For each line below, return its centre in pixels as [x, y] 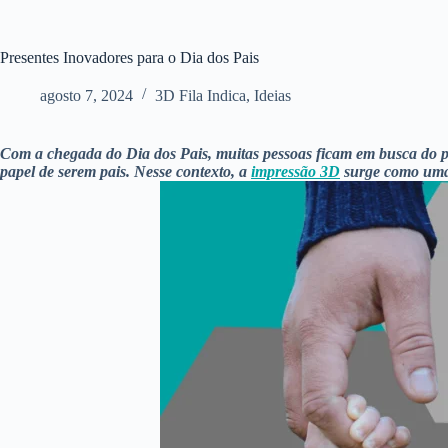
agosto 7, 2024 [86, 95]
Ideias [272, 95]
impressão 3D [295, 171]
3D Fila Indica [200, 95]
